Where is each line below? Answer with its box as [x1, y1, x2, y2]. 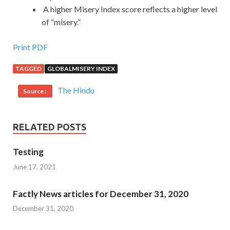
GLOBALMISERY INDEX [47, 65, 115, 73]
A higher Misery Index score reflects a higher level [42, 4, 217, 14]
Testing [13, 146, 44, 158]
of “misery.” [42, 17, 81, 27]
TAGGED [15, 65, 42, 73]
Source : [23, 87, 47, 95]
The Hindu [57, 85, 94, 95]
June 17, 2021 [13, 162, 56, 171]
